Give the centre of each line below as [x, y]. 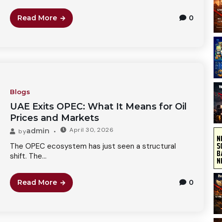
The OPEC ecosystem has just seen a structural [93, 146]
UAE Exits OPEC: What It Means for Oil [98, 106]
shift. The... [28, 156]
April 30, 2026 [92, 130]
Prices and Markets [54, 118]
